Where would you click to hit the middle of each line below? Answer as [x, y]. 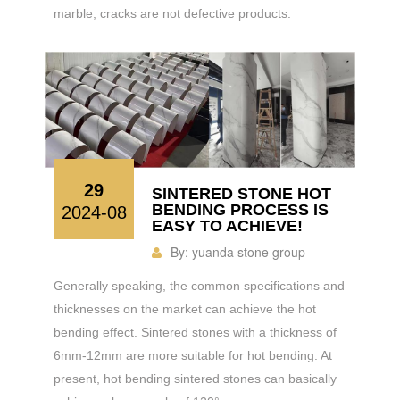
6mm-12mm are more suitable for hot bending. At [193, 355]
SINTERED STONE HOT [242, 194]
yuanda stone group [249, 252]
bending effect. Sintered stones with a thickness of [195, 332]
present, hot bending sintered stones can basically [195, 379]
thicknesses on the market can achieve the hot [185, 309]
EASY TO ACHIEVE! [227, 226]
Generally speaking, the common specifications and [199, 286]
